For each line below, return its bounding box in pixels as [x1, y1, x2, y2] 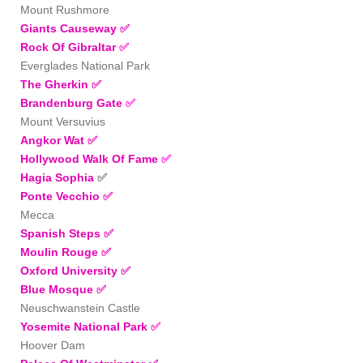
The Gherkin [20, 77, 92, 91]
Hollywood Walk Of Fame [20, 152, 158, 165]
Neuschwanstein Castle [20, 301, 140, 314]
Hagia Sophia [20, 170, 94, 184]
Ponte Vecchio [20, 189, 103, 203]
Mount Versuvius [20, 114, 105, 128]
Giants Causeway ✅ [20, 21, 130, 35]
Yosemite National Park [20, 319, 147, 333]
